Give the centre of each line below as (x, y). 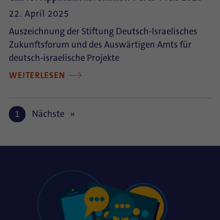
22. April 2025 (39, 14)
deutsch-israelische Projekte (64, 58)
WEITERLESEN (38, 75)
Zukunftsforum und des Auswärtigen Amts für (100, 45)
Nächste (49, 114)
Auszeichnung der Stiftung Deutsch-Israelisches (103, 31)
